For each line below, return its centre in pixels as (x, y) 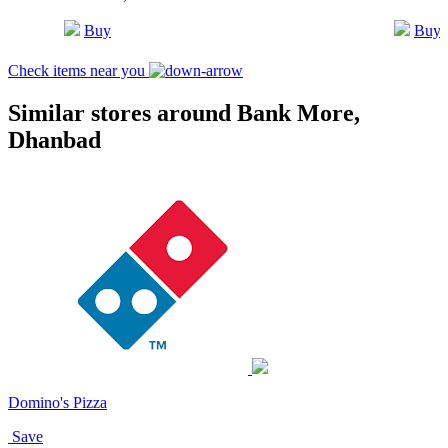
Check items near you (78, 70)
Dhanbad (54, 139)
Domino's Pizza (57, 402)
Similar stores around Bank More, (184, 112)
